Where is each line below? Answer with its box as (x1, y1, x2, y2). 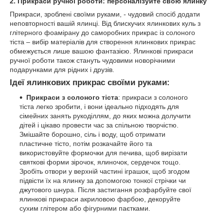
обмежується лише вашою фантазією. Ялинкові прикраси (10, 47, 193, 55)
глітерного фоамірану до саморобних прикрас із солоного (10, 28, 195, 36)
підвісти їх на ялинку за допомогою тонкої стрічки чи (19, 176, 186, 184)
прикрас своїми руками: (73, 77, 170, 87)
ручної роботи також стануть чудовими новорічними (10, 56, 175, 64)
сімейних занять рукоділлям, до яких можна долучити (19, 111, 191, 120)
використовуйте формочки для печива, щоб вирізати (19, 148, 187, 157)
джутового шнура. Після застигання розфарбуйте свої (19, 185, 191, 194)
